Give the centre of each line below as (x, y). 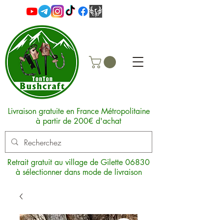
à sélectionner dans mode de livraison (79, 172)
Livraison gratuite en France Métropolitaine (79, 111)
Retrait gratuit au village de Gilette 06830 (79, 162)
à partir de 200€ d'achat (79, 121)
